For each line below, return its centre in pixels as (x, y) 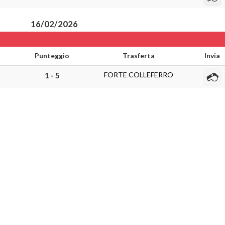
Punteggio (52, 55)
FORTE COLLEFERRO (139, 75)
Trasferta (139, 55)
